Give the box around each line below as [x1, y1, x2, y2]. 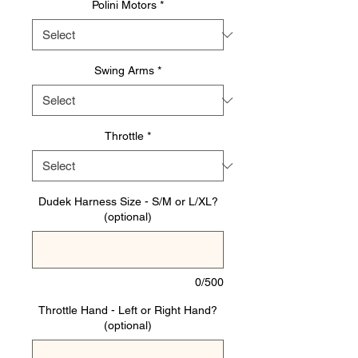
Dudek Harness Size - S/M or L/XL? [38, 195, 218, 209]
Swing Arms [94, 64, 154, 78]
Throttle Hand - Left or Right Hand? [38, 304, 217, 317]
